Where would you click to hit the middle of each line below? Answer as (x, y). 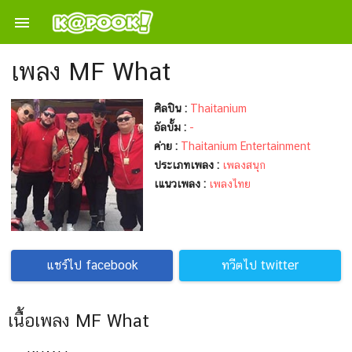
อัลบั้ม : (170, 127)
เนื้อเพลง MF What (79, 321)
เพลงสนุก (244, 165)
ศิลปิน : (170, 108)
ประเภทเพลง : (187, 165)
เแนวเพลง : (180, 184)
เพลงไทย (230, 184)
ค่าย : (166, 146)
